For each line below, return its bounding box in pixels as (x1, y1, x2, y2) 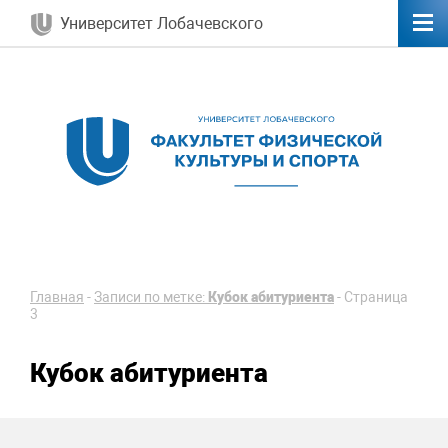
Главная (30, 289, 84, 307)
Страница (344, 289, 408, 307)
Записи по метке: (94, 289, 208, 307)
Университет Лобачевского (60, 14, 263, 33)
